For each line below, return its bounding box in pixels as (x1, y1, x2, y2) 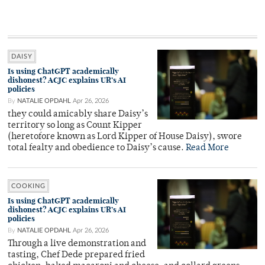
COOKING (11, 182, 46, 189)
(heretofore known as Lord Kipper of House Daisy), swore (8, 132, 242, 141)
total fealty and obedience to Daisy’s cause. (8, 143, 186, 153)
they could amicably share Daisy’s (8, 109, 148, 119)
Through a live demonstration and (8, 239, 146, 248)
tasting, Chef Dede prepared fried (8, 250, 145, 260)
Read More (186, 143, 229, 153)
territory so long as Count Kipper (8, 121, 142, 130)
